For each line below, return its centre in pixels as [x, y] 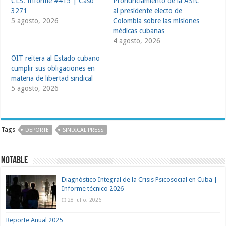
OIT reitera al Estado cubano [56, 58]
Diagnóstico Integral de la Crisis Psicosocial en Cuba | [140, 179]
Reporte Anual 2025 [35, 220]
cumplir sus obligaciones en [53, 68]
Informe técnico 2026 [93, 188]
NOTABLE [15, 161]
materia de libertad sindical [52, 78]
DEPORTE [37, 130]
